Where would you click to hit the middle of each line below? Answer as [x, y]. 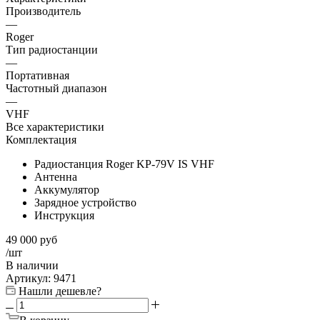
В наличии [32, 265]
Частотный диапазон [56, 88]
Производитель [43, 11]
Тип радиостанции [52, 49]
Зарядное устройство [85, 202]
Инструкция [64, 215]
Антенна [56, 176]
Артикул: [28, 278]
